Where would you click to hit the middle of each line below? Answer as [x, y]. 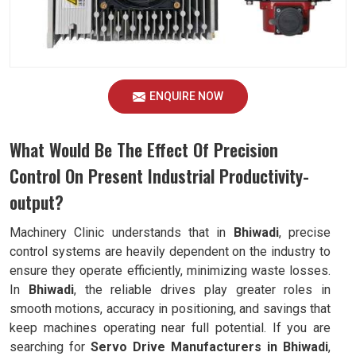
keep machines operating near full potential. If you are [170, 328]
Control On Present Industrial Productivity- [159, 176]
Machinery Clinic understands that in [122, 232]
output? [37, 202]
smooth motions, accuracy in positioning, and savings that [170, 309]
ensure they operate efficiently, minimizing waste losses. [170, 271]
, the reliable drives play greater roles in [202, 290]
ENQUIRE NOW [186, 96]
